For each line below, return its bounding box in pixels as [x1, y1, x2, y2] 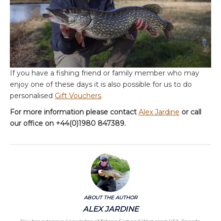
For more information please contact [10, 108, 139, 116]
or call [180, 108, 201, 116]
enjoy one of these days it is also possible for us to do [10, 80, 192, 89]
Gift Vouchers [55, 91, 101, 100]
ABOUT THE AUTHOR [84, 194, 137, 201]
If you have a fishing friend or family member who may [10, 69, 199, 77]
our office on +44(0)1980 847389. [10, 119, 126, 128]
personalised [10, 91, 55, 100]
